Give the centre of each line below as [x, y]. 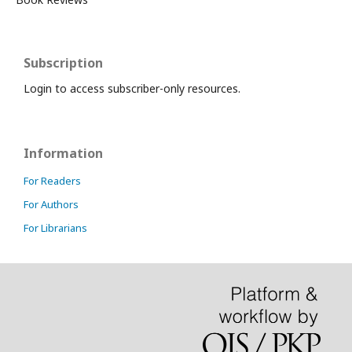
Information [63, 153]
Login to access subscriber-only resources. [132, 88]
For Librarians [55, 228]
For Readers [52, 181]
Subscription [63, 63]
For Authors [51, 204]
